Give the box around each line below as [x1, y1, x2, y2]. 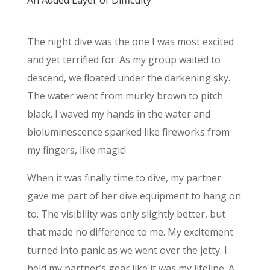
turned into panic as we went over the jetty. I [27, 243, 227, 257]
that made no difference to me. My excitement [27, 225, 233, 239]
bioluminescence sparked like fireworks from [27, 125, 230, 139]
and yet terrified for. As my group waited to [27, 53, 221, 66]
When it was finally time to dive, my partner [27, 171, 221, 184]
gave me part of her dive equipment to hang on [27, 189, 241, 202]
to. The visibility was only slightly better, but [27, 207, 225, 221]
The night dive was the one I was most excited [27, 35, 234, 48]
